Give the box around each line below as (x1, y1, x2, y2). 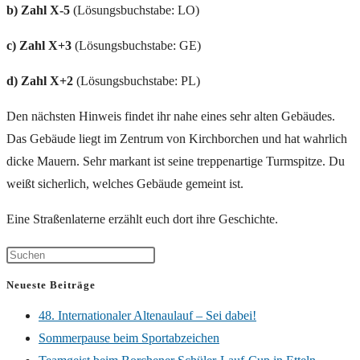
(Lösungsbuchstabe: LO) (70, 2, 199, 17)
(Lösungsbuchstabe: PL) (73, 73, 200, 88)
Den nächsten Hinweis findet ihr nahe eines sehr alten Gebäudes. (6, 108, 335, 123)
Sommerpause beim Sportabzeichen (39, 330, 219, 345)
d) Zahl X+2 (6, 73, 73, 88)
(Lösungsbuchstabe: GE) (75, 38, 201, 52)
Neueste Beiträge (6, 279, 96, 292)
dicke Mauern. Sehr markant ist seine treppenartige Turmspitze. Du (6, 153, 345, 168)
